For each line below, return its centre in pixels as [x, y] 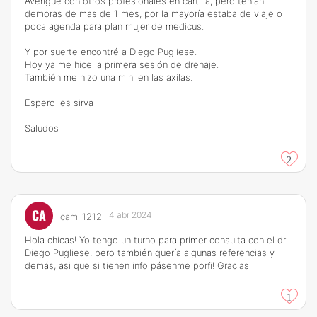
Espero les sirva [59, 103]
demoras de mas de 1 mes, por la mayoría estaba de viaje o [154, 13]
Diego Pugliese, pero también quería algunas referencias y [150, 253]
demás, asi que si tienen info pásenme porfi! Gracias [137, 265]
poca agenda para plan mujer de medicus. [114, 26]
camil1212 [81, 217]
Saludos [42, 128]
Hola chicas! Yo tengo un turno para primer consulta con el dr [155, 240]
